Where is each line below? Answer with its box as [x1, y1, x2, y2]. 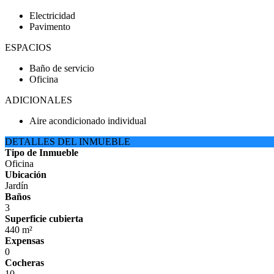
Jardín [5, 180, 28, 191]
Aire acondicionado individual [29, 116, 146, 126]
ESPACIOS [5, 42, 51, 53]
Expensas [5, 235, 44, 246]
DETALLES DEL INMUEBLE [5, 136, 130, 147]
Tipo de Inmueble [5, 147, 78, 158]
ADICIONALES [5, 95, 72, 105]
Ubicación [5, 169, 46, 180]
